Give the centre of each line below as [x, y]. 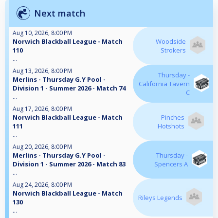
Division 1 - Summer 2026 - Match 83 [69, 164]
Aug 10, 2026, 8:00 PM [42, 33]
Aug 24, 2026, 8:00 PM [42, 185]
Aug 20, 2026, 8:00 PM [42, 147]
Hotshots [171, 126]
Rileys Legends [160, 198]
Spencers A [171, 164]
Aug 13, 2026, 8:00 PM [42, 71]
